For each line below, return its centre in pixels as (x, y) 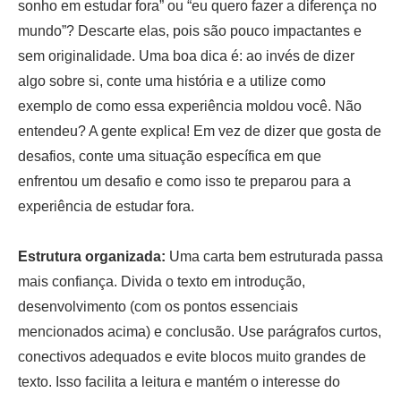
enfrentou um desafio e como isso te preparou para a (184, 181)
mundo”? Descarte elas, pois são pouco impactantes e (190, 30)
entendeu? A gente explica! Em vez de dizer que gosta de (200, 131)
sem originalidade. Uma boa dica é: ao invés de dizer (186, 55)
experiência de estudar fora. (106, 206)
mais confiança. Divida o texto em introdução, (162, 281)
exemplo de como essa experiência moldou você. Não (190, 106)
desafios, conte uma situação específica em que (170, 156)
